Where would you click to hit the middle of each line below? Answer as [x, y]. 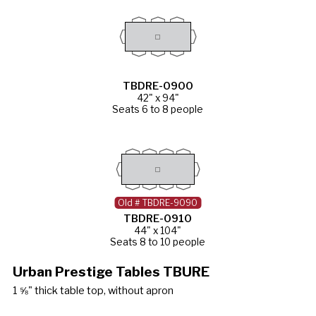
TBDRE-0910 [158, 218]
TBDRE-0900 [158, 86]
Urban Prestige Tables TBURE [111, 271]
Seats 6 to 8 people [158, 109]
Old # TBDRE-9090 [158, 202]
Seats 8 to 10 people [158, 242]
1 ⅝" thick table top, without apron [93, 290]
